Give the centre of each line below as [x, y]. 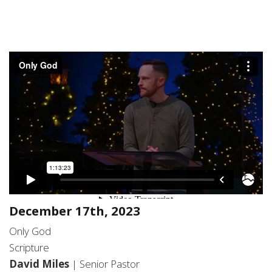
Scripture [29, 248]
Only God [30, 231]
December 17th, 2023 [75, 211]
